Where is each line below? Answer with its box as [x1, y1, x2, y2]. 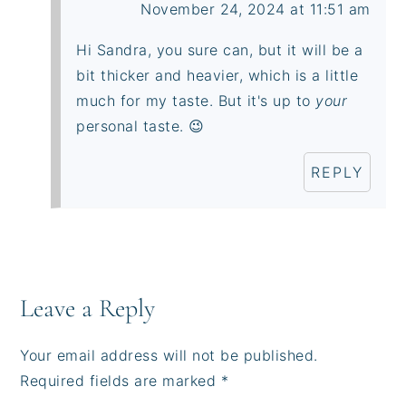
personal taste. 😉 [76, 116, 205, 135]
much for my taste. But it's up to [76, 91, 316, 110]
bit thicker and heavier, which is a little [76, 65, 359, 84]
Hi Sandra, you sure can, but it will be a [76, 40, 363, 59]
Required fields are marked [20, 371, 221, 390]
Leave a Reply [20, 292, 156, 324]
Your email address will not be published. [20, 345, 318, 364]
